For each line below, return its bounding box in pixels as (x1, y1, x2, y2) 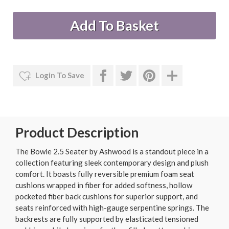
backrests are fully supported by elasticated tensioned (15, 214, 198, 224)
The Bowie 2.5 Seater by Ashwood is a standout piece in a (15, 147, 209, 156)
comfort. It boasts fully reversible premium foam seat (15, 169, 194, 179)
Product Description (15, 124, 139, 141)
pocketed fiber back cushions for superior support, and (15, 192, 198, 201)
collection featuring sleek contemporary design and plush (15, 158, 209, 168)
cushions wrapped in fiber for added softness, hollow (15, 180, 192, 190)
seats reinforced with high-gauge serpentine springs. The (15, 203, 209, 213)
